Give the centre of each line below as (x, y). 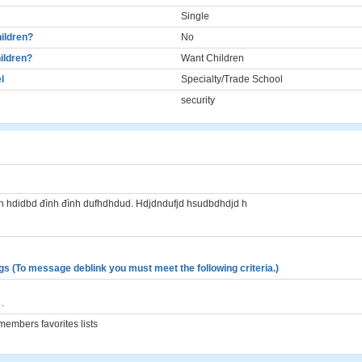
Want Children (213, 58)
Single (195, 16)
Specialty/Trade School (232, 79)
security (198, 100)
